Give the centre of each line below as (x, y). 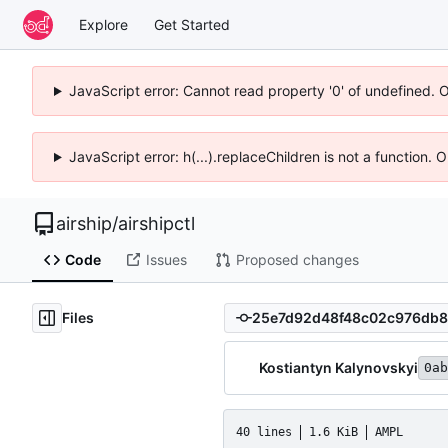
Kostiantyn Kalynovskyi (338, 367)
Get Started (192, 24)
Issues (166, 260)
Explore (103, 24)
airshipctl (156, 223)
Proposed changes (297, 260)
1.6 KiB (333, 431)
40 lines (264, 431)
